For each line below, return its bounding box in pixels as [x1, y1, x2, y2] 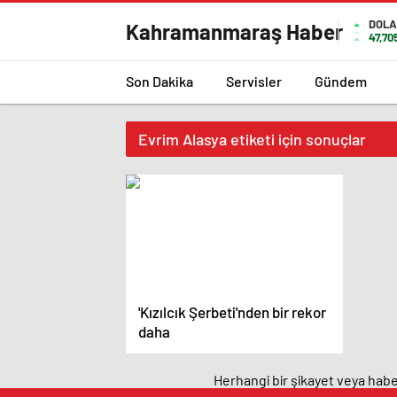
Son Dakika [126, 72, 193, 90]
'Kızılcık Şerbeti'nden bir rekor [138, 303, 326, 321]
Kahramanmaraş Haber [126, 19, 343, 44]
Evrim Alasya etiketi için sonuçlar [138, 129, 366, 149]
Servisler [226, 72, 282, 90]
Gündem [315, 72, 367, 90]
